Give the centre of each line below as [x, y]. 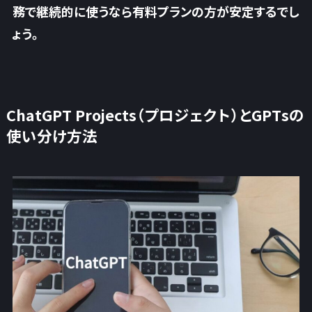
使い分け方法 [52, 135]
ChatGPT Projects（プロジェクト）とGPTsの [155, 114]
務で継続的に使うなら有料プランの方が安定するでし [156, 11]
